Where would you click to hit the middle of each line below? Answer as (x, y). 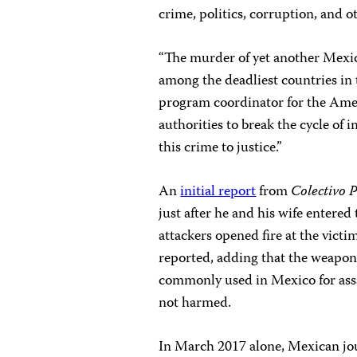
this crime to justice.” (221, 149)
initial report (218, 192)
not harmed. (195, 304)
